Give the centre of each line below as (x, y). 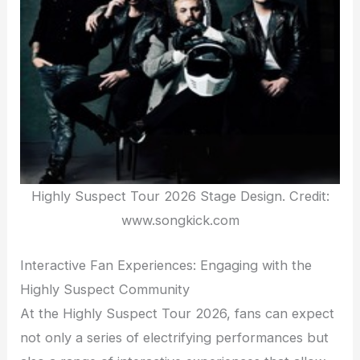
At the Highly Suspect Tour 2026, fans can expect (178, 314)
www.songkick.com (180, 220)
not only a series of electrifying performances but (175, 338)
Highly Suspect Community (105, 290)
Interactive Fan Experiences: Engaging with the (166, 266)
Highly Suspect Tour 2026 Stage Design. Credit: (180, 196)
